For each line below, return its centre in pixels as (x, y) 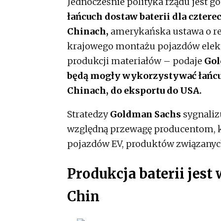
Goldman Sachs (147, 114)
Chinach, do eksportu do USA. (135, 90)
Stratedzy (89, 114)
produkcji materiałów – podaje (136, 61)
